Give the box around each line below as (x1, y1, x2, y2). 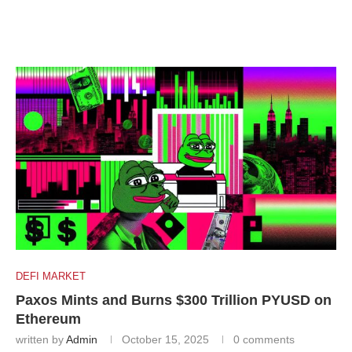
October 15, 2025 (122, 332, 209, 346)
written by (16, 332, 66, 346)
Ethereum (16, 310, 81, 327)
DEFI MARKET (16, 269, 86, 282)
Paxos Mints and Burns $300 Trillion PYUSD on (16, 291, 332, 308)
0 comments (233, 332, 295, 346)
